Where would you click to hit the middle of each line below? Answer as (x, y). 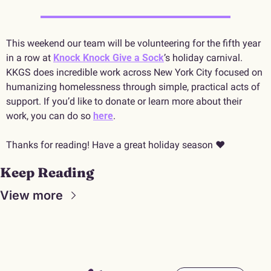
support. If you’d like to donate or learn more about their (124, 101)
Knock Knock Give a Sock (109, 57)
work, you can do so (50, 116)
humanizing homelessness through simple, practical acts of (133, 87)
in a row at (30, 57)
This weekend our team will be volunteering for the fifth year (133, 43)
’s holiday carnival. (203, 57)
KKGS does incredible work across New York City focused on (134, 72)
